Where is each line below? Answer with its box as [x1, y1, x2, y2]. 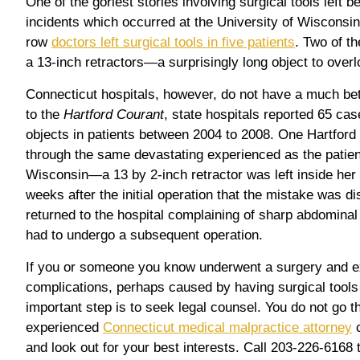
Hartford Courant [63, 106, 164, 122]
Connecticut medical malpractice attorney [103, 319, 352, 335]
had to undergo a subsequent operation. [26, 227, 263, 243]
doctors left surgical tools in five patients [51, 34, 295, 50]
